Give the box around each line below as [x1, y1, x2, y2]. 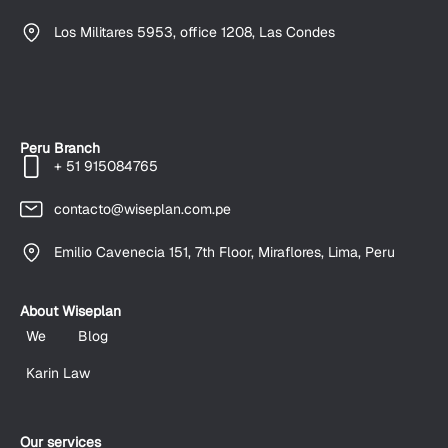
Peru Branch [20, 139, 100, 157]
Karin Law [26, 364, 90, 382]
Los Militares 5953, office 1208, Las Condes [53, 23, 335, 41]
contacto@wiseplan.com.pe [53, 200, 231, 218]
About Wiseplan [20, 302, 121, 320]
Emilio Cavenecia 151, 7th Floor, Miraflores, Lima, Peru [53, 243, 395, 261]
